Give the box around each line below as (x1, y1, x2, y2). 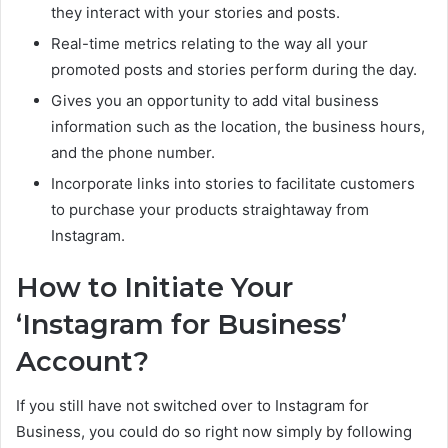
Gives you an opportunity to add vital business (51, 90, 379, 110)
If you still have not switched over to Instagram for (16, 396, 369, 416)
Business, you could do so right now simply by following (16, 422, 412, 442)
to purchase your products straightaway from (51, 199, 369, 219)
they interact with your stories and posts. (51, 2, 340, 22)
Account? (16, 344, 149, 378)
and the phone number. (51, 142, 215, 162)
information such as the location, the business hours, (51, 116, 425, 136)
